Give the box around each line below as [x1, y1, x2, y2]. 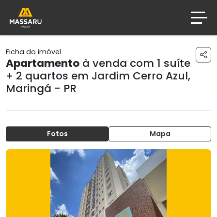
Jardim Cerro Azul [92, 68, 188, 83]
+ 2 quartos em [6, 68, 92, 83]
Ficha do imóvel [6, 46, 61, 57]
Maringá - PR [6, 80, 77, 96]
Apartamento [6, 55, 79, 71]
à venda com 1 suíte [79, 55, 190, 71]
